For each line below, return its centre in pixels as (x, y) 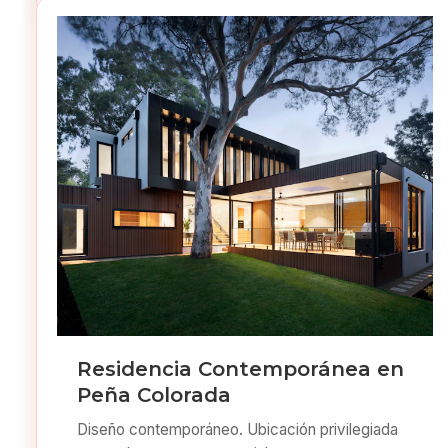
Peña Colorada (154, 395)
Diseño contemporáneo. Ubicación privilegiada (238, 429)
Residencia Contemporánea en (241, 369)
